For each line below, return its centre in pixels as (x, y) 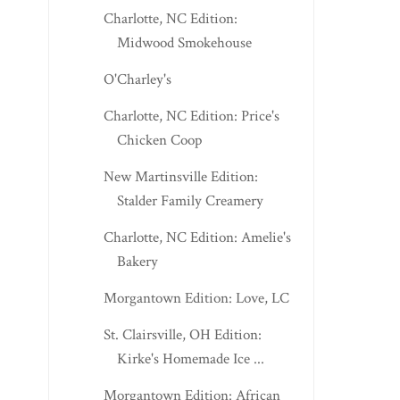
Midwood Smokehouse (184, 43)
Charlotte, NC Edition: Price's (191, 117)
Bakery (137, 262)
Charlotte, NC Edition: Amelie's (197, 238)
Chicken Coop (159, 141)
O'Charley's (137, 80)
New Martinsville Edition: (180, 177)
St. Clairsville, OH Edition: (182, 335)
